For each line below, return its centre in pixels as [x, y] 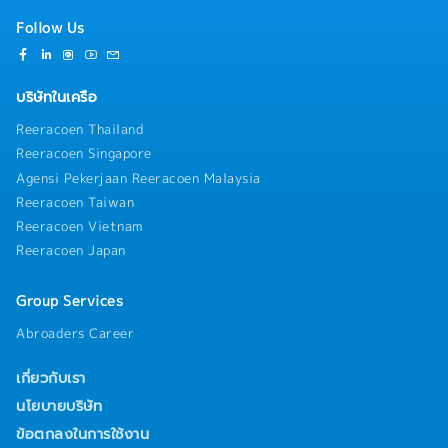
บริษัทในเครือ [56, 97]
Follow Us [50, 28]
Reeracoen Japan [71, 250]
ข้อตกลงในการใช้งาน [82, 434]
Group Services [69, 301]
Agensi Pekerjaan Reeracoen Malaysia [138, 177]
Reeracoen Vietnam [79, 226]
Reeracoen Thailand [80, 129]
